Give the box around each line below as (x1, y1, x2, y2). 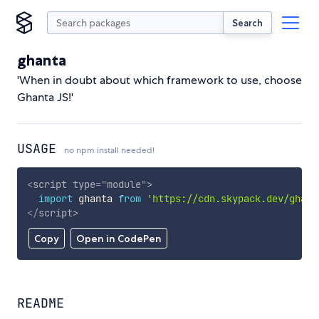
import (38, 192, 73, 205)
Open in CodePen (75, 232, 162, 246)
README (17, 295, 64, 312)
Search (232, 16, 263, 28)
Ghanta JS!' (17, 90, 73, 105)
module (106, 177, 141, 191)
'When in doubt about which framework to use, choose (17, 73, 302, 88)
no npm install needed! (64, 145, 155, 156)
